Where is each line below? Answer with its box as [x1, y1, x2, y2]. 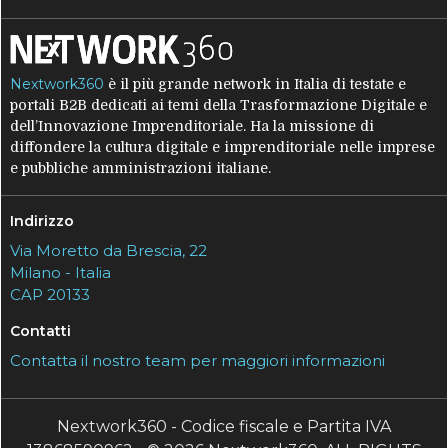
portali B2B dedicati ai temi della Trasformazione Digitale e [10, 97, 428, 114]
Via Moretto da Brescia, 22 [10, 241, 208, 261]
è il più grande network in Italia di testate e [104, 76, 407, 93]
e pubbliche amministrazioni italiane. [10, 160, 272, 177]
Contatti [10, 322, 72, 341]
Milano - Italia [10, 263, 112, 283]
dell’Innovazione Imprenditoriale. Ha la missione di [10, 118, 375, 135]
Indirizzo [10, 212, 75, 231]
